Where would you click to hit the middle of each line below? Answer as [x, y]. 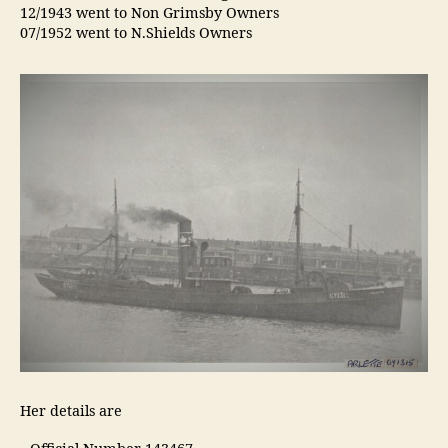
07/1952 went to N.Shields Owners [136, 33]
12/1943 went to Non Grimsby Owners [149, 13]
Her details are [71, 411]
